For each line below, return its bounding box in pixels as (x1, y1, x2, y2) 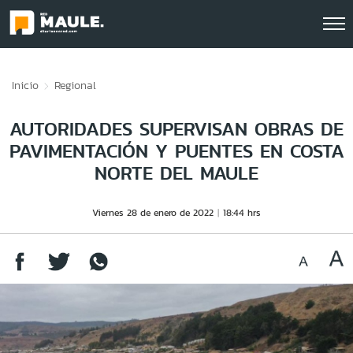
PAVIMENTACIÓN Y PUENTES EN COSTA (9, 137, 344, 165)
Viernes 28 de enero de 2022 (92, 206, 214, 219)
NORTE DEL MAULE (95, 159, 258, 187)
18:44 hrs (223, 206, 261, 219)
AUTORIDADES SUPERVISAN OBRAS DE (9, 115, 344, 143)
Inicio (12, 77, 39, 93)
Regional (54, 77, 96, 93)
